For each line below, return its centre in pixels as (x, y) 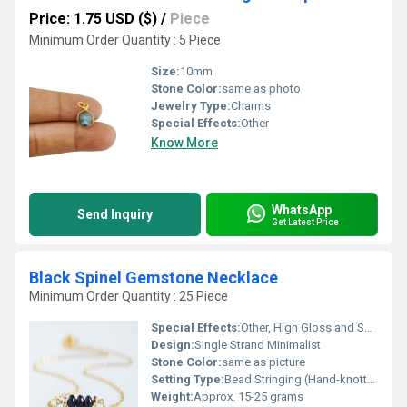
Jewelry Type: (191, 106)
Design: (173, 345)
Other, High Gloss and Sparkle (303, 328)
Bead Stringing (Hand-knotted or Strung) (296, 379)
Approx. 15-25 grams (248, 397)
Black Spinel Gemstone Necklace (154, 278)
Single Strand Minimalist (258, 345)
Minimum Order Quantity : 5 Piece (125, 40)
